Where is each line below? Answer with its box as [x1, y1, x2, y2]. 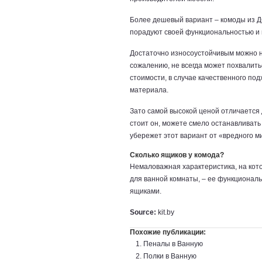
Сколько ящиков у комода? [130, 151, 224, 159]
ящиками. [130, 187, 161, 195]
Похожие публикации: [130, 228, 206, 236]
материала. [130, 86, 168, 94]
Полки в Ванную [143, 252, 196, 260]
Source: [130, 208, 156, 216]
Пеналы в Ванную [143, 240, 203, 248]
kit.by [156, 208, 174, 216]
